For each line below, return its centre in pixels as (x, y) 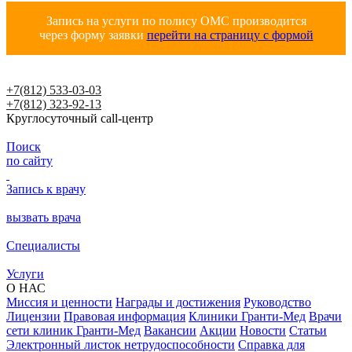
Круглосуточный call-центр (80, 118)
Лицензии (33, 316)
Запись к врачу (46, 189)
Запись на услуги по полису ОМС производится (176, 21)
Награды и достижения (178, 302)
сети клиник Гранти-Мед (73, 330)
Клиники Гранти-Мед (247, 316)
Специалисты (43, 246)
